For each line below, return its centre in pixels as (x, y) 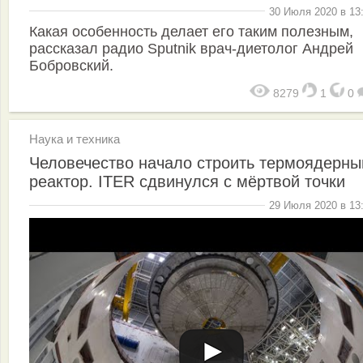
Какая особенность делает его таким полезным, (191, 32)
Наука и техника (75, 139)
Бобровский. (71, 66)
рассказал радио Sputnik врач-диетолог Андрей (191, 49)
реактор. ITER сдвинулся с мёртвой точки (187, 182)
